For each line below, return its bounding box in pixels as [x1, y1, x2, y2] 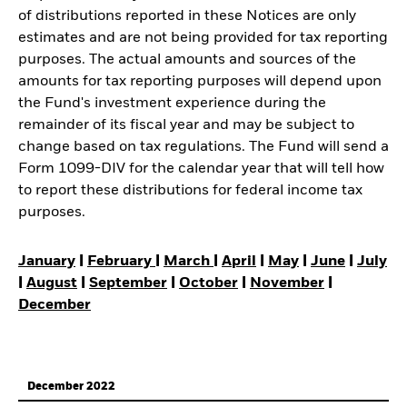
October [179, 276, 238, 291]
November [250, 276, 324, 291]
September [89, 276, 167, 291]
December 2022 [27, 382, 115, 392]
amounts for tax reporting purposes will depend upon [18, 74, 382, 89]
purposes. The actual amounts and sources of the [18, 53, 356, 67]
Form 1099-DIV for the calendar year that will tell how [18, 162, 384, 176]
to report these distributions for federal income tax [18, 184, 362, 198]
